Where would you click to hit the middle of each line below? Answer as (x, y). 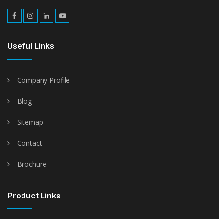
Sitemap (30, 122)
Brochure (32, 164)
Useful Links (31, 46)
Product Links (34, 195)
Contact (30, 143)
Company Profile (44, 80)
